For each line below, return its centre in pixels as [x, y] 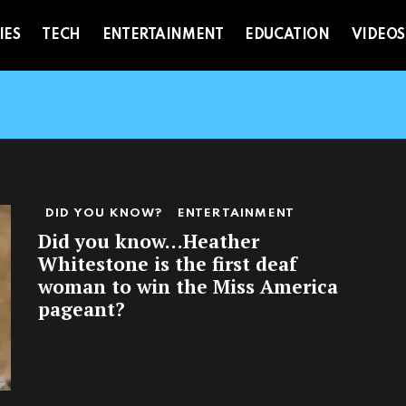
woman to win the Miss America [188, 287]
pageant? [82, 309]
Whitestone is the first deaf [168, 264]
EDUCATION [287, 36]
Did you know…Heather [149, 242]
